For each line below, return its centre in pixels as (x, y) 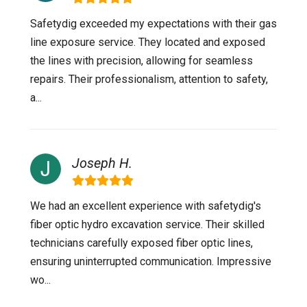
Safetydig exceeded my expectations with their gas (153, 24)
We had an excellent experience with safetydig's (146, 206)
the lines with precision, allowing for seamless (142, 61)
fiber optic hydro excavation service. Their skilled (147, 224)
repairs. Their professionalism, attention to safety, (149, 79)
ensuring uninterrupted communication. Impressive (151, 261)
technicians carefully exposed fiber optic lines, (142, 243)
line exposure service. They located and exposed (148, 42)
